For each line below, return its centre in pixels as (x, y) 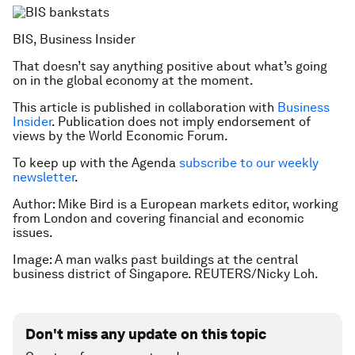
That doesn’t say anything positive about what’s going (170, 66)
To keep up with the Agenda (96, 162)
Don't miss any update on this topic (146, 334)
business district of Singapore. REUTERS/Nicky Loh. (166, 273)
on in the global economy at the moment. (133, 80)
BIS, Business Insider (74, 39)
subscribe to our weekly (249, 162)
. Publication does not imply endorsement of (181, 121)
